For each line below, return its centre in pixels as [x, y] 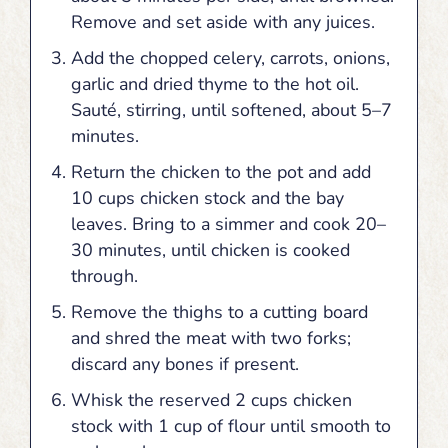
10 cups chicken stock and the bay [207, 197]
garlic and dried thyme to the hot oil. [214, 83]
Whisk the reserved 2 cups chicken [211, 399]
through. [104, 275]
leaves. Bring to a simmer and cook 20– [228, 223]
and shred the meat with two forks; [210, 337]
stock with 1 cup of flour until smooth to [230, 425]
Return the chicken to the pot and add [220, 171]
